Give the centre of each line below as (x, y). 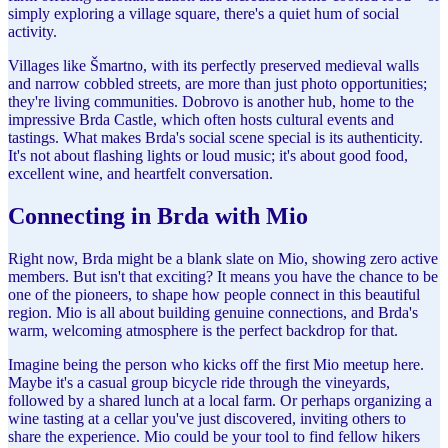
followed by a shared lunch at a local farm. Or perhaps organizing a (220, 400)
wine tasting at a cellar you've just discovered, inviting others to (207, 418)
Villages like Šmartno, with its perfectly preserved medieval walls (213, 65)
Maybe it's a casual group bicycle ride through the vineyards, (199, 382)
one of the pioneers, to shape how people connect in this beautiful (214, 294)
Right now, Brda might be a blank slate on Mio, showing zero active (223, 258)
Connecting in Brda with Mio (158, 215)
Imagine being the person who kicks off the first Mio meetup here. (216, 364)
